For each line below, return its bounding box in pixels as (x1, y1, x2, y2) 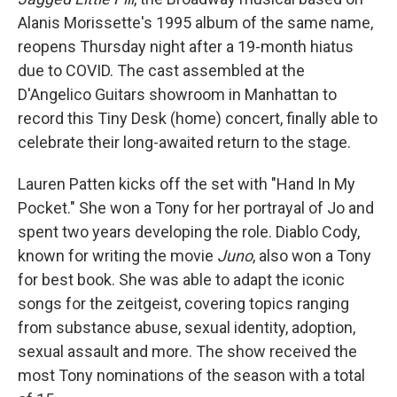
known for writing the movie (18, 246, 217, 266)
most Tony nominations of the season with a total (18, 366, 365, 385)
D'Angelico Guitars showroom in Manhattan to (18, 85, 337, 105)
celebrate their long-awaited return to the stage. (18, 133, 351, 152)
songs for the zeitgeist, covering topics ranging (18, 294, 349, 314)
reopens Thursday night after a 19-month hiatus (18, 37, 354, 57)
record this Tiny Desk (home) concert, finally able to (18, 109, 378, 128)
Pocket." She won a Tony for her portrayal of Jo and (18, 198, 374, 218)
